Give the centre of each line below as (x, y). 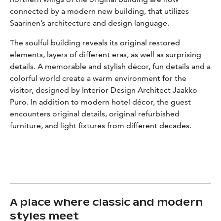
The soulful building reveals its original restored (95, 42)
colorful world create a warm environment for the (98, 78)
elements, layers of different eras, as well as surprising (106, 54)
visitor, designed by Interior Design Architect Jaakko (104, 90)
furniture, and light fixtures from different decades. (101, 125)
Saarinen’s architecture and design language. (90, 23)
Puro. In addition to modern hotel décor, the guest (100, 102)
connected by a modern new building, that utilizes (99, 11)
